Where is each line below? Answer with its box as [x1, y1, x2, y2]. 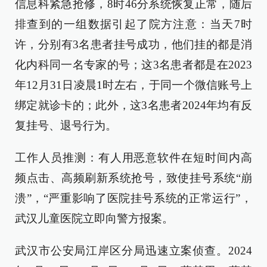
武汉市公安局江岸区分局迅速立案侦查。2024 [15, 244, 252, 257]
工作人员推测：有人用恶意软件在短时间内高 [15, 151, 252, 164]
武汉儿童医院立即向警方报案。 [15, 212, 173, 225]
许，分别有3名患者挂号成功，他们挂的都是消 [15, 38, 252, 51]
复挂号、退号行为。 [15, 119, 117, 132]
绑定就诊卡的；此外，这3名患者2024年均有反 [15, 99, 252, 111]
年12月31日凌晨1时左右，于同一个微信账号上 [15, 79, 252, 91]
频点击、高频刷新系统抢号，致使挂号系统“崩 [15, 172, 252, 184]
